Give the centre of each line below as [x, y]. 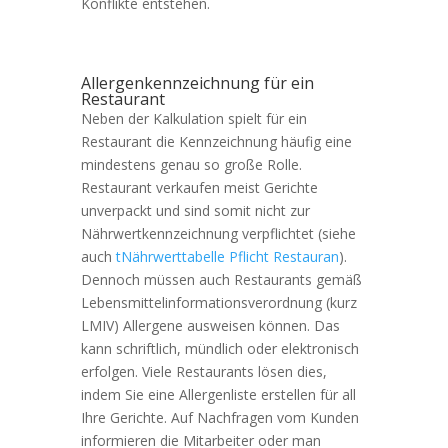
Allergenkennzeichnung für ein [197, 82]
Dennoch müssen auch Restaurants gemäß [221, 279]
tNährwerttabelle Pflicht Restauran [227, 256]
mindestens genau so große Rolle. [191, 164]
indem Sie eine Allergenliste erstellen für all [218, 394]
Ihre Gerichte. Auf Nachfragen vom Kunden [219, 417]
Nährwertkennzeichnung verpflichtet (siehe [218, 233]
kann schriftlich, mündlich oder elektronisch [219, 348]
